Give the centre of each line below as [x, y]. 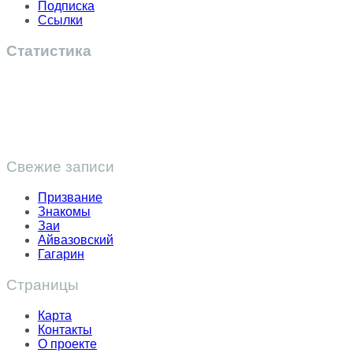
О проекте [67, 344]
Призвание [70, 198]
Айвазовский [76, 240]
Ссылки [60, 20]
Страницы [43, 284]
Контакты [65, 329]
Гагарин [61, 255]
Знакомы [64, 212]
